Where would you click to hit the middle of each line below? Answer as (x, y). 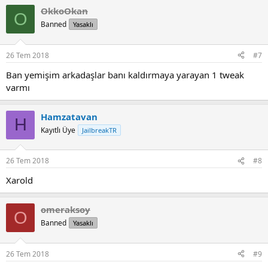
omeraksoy (66, 210)
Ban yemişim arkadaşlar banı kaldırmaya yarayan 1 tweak (125, 74)
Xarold (19, 180)
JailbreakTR (99, 130)
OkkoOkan (64, 11)
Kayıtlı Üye (58, 130)
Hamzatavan (69, 116)
